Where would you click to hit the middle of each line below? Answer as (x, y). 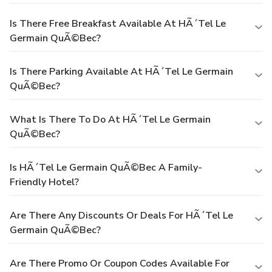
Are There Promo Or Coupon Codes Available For (120, 263)
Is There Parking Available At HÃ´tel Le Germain (121, 71)
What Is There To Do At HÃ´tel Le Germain (110, 119)
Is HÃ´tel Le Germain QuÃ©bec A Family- (106, 167)
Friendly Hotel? (44, 182)
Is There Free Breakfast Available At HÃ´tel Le (118, 23)
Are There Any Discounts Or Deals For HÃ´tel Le (121, 215)
